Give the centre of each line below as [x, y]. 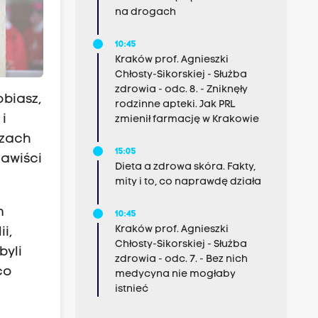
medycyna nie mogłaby [175, 274]
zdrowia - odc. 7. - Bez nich [181, 259]
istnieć [131, 289]
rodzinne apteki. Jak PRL [175, 105]
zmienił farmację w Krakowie [187, 120]
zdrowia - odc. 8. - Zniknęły [181, 90]
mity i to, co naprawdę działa [188, 182]
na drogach [145, 12]
